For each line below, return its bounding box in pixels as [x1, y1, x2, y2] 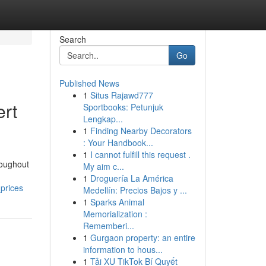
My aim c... [83, 160, 124, 172]
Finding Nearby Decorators [90, 125, 192, 137]
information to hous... [83, 243, 163, 255]
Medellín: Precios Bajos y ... [83, 184, 187, 196]
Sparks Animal [90, 196, 144, 208]
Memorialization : [83, 208, 147, 220]
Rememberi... [83, 220, 134, 232]
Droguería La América [90, 172, 173, 184]
